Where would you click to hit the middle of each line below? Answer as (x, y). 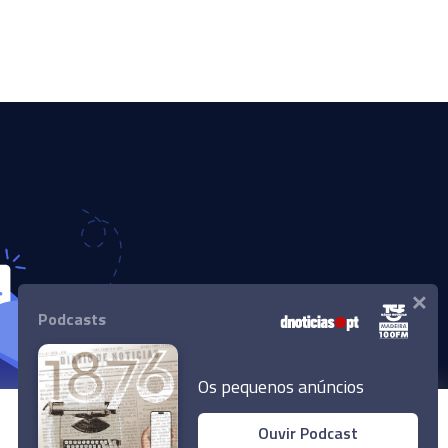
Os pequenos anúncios (281, 386)
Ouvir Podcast (308, 432)
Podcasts (72, 319)
